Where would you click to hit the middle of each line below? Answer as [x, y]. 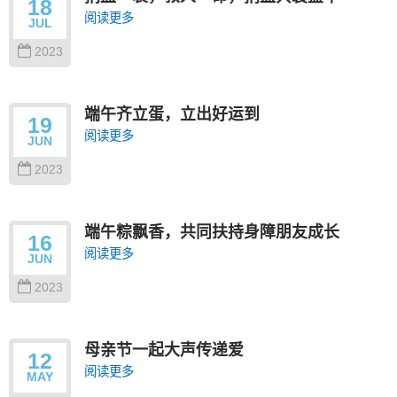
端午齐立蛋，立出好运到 [172, 113]
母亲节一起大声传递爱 [164, 349]
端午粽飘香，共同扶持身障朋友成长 [212, 231]
